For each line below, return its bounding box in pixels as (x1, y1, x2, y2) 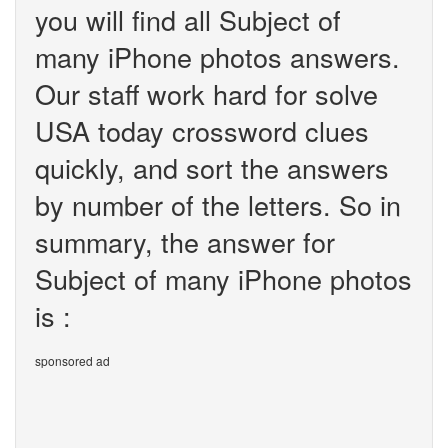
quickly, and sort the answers (35, 148, 389, 187)
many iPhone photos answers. (35, 37, 400, 76)
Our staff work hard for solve (35, 74, 378, 113)
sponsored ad (35, 352, 110, 369)
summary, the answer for (35, 222, 335, 261)
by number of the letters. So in (35, 185, 401, 224)
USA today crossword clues (35, 111, 369, 150)
